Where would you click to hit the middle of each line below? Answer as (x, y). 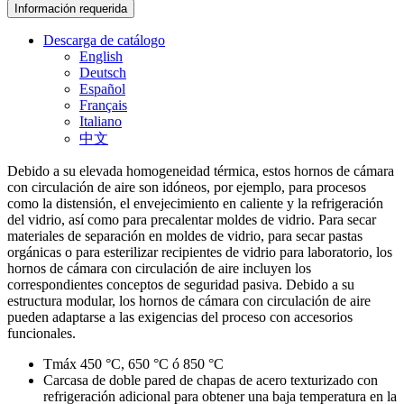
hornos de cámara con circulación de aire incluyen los (159, 269)
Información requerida (71, 9)
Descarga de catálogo (104, 41)
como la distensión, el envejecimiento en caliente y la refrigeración (195, 204)
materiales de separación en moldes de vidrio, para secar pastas (185, 236)
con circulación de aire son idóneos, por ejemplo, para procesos (187, 188)
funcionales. (41, 334)
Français (103, 106)
